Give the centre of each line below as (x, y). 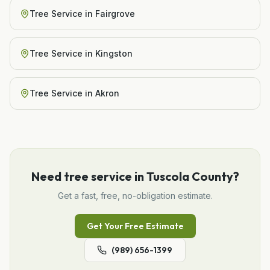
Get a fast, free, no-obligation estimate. (135, 195)
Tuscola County (190, 176)
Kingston (114, 53)
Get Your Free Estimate (135, 226)
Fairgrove (115, 13)
